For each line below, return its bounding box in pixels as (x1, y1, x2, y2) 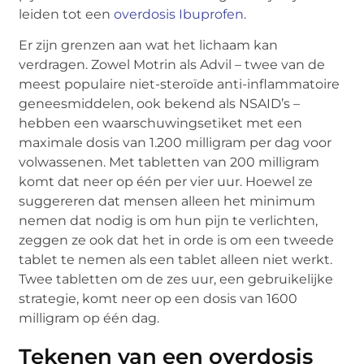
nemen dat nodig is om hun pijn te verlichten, (19, 213, 318, 229)
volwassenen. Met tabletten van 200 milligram (19, 154, 320, 171)
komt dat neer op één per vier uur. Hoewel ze (19, 174, 314, 190)
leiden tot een (19, 6, 115, 22)
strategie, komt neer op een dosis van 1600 (19, 291, 298, 307)
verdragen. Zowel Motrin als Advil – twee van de (19, 57, 326, 73)
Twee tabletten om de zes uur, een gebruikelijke (19, 271, 334, 288)
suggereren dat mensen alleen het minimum (19, 193, 316, 210)
